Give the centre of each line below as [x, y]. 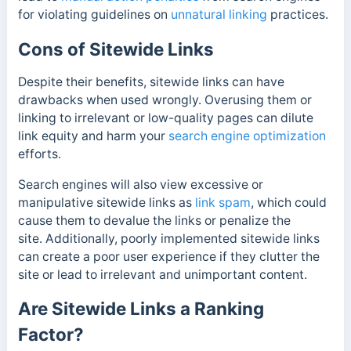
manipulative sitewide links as [106, 202]
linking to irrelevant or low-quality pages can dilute [165, 118]
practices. [297, 15]
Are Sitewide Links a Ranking [141, 309]
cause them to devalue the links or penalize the [154, 220]
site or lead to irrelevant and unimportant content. [162, 274]
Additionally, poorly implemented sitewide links [182, 238]
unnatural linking [219, 15]
